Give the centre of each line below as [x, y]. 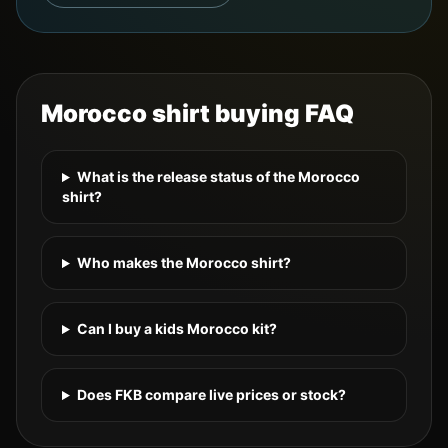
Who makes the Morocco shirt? [183, 263]
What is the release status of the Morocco [218, 177]
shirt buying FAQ [250, 114]
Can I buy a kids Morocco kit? [176, 329]
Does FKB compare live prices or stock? [211, 395]
